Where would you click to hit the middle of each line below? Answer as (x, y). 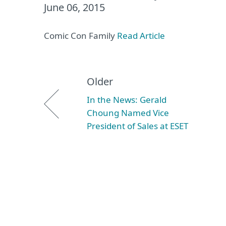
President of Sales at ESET (137, 126)
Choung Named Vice (128, 113)
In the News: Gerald (127, 100)
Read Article (141, 36)
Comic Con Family (80, 36)
